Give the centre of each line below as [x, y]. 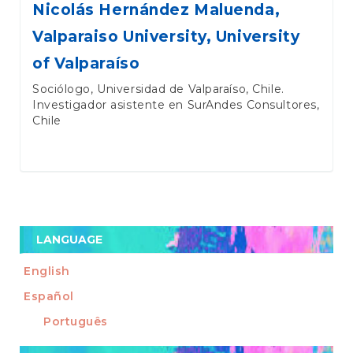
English [47, 271]
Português [76, 322]
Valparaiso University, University [166, 36]
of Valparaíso [86, 63]
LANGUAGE [69, 239]
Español [49, 297]
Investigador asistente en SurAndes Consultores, [176, 104]
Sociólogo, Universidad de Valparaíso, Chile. [158, 89]
